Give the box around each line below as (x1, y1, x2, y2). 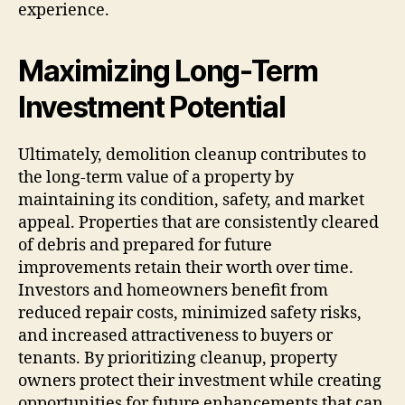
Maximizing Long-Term (18, 53, 318, 89)
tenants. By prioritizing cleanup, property (18, 348, 337, 370)
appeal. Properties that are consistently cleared (18, 212, 379, 234)
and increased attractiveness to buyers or (18, 325, 333, 347)
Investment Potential (18, 89, 286, 126)
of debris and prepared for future (18, 235, 272, 257)
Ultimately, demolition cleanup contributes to (18, 145, 366, 166)
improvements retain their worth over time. (18, 258, 353, 279)
